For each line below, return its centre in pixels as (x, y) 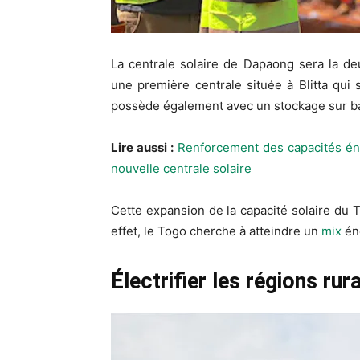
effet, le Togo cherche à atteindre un (216, 231)
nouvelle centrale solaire (181, 168)
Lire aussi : (142, 147)
